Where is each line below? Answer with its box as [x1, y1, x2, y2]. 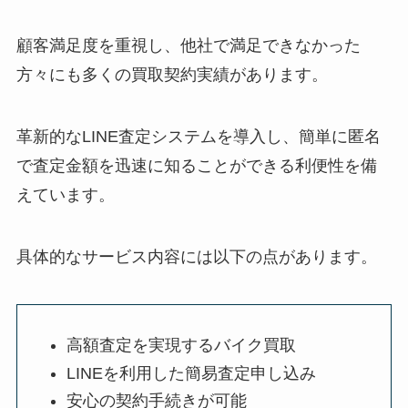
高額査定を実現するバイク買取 [66, 336, 296, 355]
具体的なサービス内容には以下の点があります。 [15, 247, 377, 266]
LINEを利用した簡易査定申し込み [66, 363, 316, 382]
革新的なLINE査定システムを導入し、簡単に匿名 [15, 127, 381, 147]
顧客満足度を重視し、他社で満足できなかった [15, 36, 361, 56]
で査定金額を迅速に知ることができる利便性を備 [15, 157, 377, 176]
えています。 [15, 186, 115, 205]
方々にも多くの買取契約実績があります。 [15, 66, 328, 85]
